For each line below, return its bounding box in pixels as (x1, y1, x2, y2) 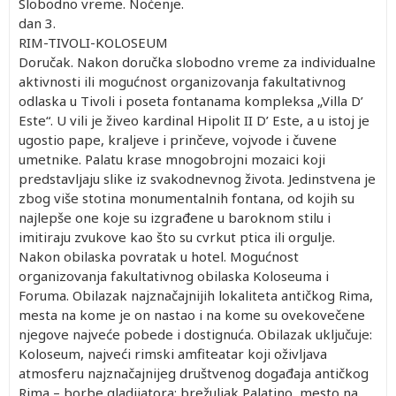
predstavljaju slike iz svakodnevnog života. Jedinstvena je (19, 169, 376, 187)
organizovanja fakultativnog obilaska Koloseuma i (19, 266, 329, 285)
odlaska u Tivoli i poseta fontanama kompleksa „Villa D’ (19, 91, 363, 110)
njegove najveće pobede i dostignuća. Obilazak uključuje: (19, 324, 372, 343)
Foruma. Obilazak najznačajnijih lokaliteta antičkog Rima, (19, 286, 373, 304)
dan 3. (19, 13, 56, 32)
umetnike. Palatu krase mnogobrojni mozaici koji (19, 149, 325, 168)
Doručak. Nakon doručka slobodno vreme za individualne (19, 52, 376, 71)
